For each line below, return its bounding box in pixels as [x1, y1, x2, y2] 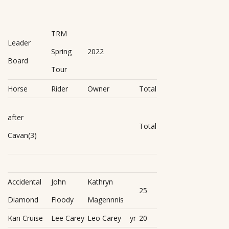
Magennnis [87, 194, 124, 204]
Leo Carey [87, 213, 121, 223]
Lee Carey [51, 213, 84, 223]
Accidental [8, 176, 41, 187]
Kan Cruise [8, 213, 43, 223]
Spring [51, 46, 72, 56]
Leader [8, 37, 31, 48]
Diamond [8, 194, 38, 204]
